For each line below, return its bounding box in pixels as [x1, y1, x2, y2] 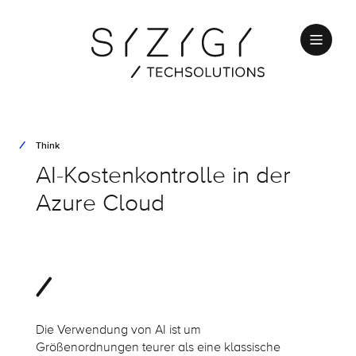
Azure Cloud [35, 188, 164, 218]
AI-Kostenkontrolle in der [35, 161, 291, 190]
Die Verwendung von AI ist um [35, 322, 201, 339]
